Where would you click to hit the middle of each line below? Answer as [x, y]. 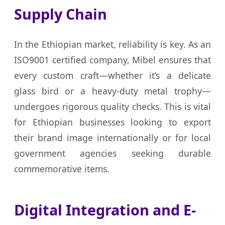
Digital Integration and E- [105, 210]
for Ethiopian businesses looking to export [113, 122]
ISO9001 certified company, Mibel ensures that [113, 60]
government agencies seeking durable [113, 153]
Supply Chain [61, 14]
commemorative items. [62, 169]
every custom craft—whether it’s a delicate [113, 76]
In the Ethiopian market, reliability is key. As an [113, 44]
